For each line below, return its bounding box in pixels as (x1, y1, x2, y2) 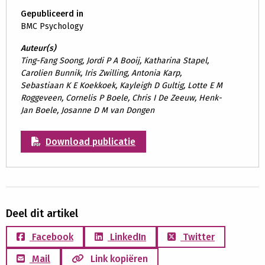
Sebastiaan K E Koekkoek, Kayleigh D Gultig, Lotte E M (21, 80, 222, 91)
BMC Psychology (21, 21, 83, 31)
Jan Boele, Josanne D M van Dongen (21, 105, 154, 115)
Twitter (180, 231, 215, 243)
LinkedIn (108, 231, 146, 243)
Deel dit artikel (6, 207, 78, 220)
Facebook (30, 231, 73, 243)
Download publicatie (46, 136, 135, 147)
